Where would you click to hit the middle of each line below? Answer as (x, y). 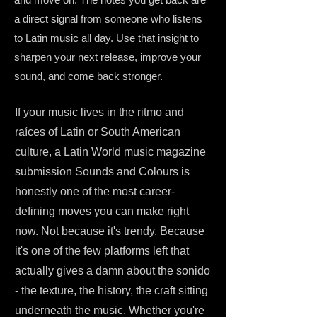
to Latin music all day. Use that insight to (106, 38)
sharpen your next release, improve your (108, 57)
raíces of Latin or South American (98, 132)
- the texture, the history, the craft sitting (111, 290)
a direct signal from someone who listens (108, 19)
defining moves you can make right (102, 211)
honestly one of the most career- (95, 191)
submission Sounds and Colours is (102, 172)
